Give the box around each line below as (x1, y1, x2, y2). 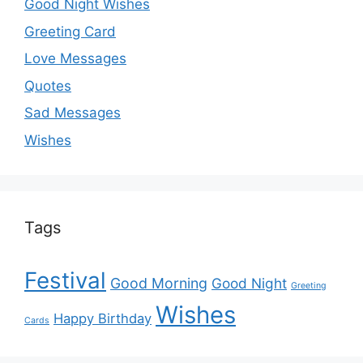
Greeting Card (24, 23, 116, 40)
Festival (24, 266, 106, 294)
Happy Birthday (53, 310, 152, 327)
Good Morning (110, 274, 207, 292)
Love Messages (24, 50, 126, 67)
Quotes (24, 77, 71, 94)
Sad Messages (24, 105, 121, 122)
